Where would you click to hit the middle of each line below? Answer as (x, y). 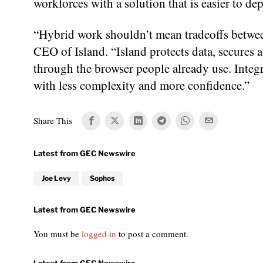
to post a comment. (152, 233)
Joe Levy (56, 178)
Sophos (102, 178)
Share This (53, 121)
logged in (99, 233)
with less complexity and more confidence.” (141, 85)
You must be (58, 233)
